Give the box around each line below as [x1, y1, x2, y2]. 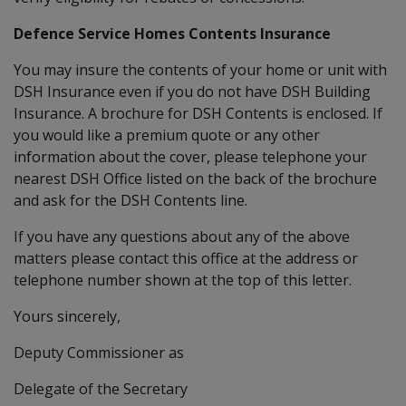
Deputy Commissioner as [14, 342, 184, 362]
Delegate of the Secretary [14, 378, 188, 399]
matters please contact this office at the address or [14, 247, 358, 268]
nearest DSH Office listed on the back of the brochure [14, 168, 377, 188]
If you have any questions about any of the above [14, 226, 350, 246]
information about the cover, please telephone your [14, 146, 367, 167]
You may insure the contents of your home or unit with [14, 59, 387, 80]
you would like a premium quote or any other [14, 124, 320, 145]
